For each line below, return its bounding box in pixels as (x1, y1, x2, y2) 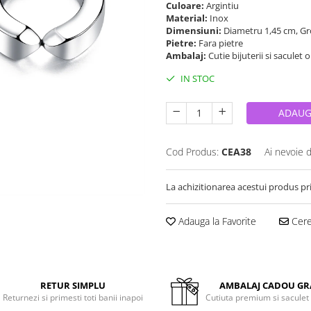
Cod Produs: (166, 145, 219, 158)
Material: (166, 12, 210, 24)
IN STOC (178, 72, 215, 85)
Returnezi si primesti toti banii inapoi (3, 292, 144, 303)
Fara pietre (199, 37, 245, 49)
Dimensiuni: (166, 24, 224, 37)
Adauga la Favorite (176, 215, 256, 228)
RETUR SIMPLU (40, 279, 106, 292)
